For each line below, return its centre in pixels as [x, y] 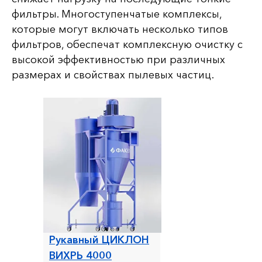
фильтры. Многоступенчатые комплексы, [117, 14]
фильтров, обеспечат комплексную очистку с [127, 44]
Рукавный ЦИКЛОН [99, 239]
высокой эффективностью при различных [118, 59]
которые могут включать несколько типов [120, 29]
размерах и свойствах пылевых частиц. [113, 75]
